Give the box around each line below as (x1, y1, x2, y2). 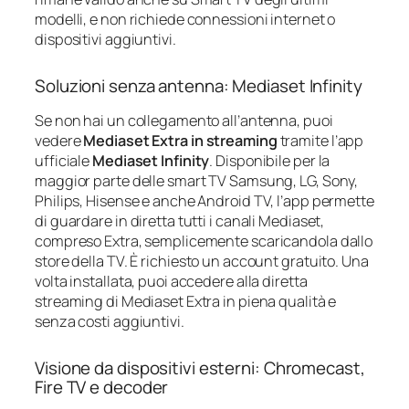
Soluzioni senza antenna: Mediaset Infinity (35, 73, 362, 98)
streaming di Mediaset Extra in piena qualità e (35, 291, 337, 312)
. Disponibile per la (209, 151, 330, 172)
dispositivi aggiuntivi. (35, 28, 176, 49)
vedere (35, 131, 84, 152)
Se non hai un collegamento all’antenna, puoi (35, 110, 333, 131)
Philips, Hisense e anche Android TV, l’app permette (35, 191, 374, 212)
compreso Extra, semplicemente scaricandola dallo (35, 231, 373, 252)
